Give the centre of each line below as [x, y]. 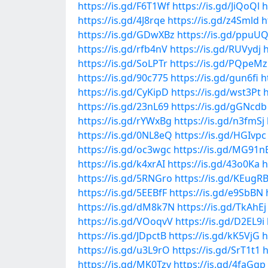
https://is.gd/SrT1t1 [216, 250]
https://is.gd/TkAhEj [222, 207]
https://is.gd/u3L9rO [124, 250]
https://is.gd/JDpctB [122, 236]
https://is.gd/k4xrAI [121, 164]
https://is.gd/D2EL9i [220, 221]
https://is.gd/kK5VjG [214, 236]
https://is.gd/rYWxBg [125, 121]
